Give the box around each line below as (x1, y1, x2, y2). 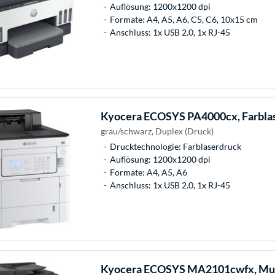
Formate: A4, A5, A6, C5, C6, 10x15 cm (109, 14, 258, 25)
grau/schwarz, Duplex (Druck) (100, 125, 214, 136)
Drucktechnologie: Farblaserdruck (109, 141, 241, 152)
